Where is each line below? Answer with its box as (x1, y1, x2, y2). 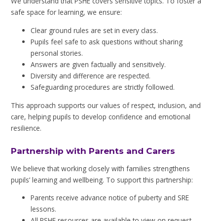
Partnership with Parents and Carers (11, 146, 176, 156)
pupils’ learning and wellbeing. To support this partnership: (11, 175, 193, 184)
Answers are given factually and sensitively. (31, 59, 166, 69)
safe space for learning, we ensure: (11, 7, 122, 17)
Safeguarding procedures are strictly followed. (31, 82, 175, 92)
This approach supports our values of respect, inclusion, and (11, 100, 201, 110)
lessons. (31, 204, 57, 214)
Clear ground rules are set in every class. (31, 25, 158, 35)
